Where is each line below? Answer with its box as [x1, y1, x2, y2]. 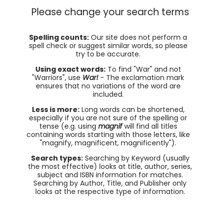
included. [92, 89, 124, 100]
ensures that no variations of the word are [35, 81, 181, 91]
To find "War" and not [105, 64, 181, 75]
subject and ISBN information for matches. [37, 170, 183, 180]
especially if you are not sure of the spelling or [29, 113, 187, 123]
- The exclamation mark [98, 73, 184, 83]
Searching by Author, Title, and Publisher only [33, 178, 187, 189]
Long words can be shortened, [79, 105, 185, 115]
